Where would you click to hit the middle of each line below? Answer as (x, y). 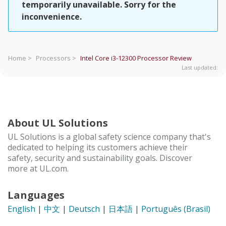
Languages (36, 195)
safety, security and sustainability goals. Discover (100, 158)
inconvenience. (52, 17)
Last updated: (200, 68)
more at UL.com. (38, 168)
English (21, 209)
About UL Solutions (58, 123)
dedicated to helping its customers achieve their (98, 147)
